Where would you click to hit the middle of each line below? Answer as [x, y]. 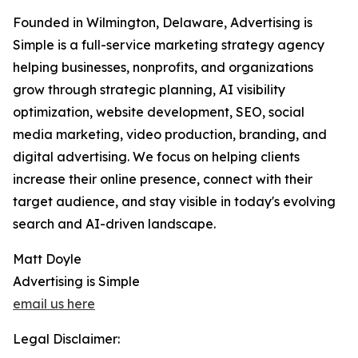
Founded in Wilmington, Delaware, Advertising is [163, 23]
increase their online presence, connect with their [163, 179]
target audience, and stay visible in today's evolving [174, 202]
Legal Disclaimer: [66, 339]
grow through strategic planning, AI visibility [149, 90]
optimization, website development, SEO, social [159, 112]
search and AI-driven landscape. [114, 224]
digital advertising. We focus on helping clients [156, 157]
